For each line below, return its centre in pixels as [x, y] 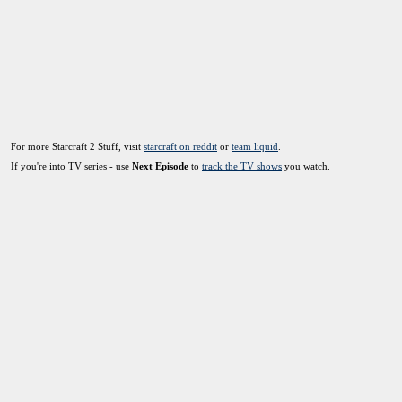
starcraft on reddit [180, 146]
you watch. [306, 166]
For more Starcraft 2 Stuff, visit [77, 146]
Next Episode [160, 166]
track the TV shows [242, 166]
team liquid [255, 146]
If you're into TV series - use [71, 166]
